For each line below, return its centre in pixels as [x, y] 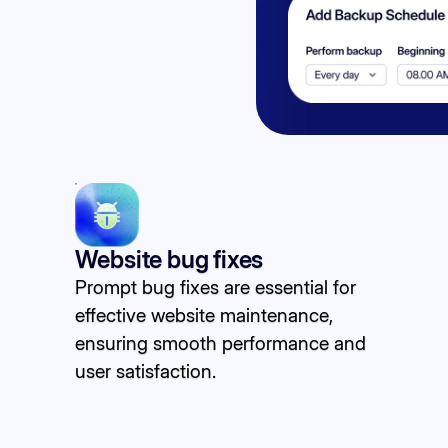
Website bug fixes [169, 259]
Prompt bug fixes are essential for [215, 286]
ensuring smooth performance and [220, 342]
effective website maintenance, [203, 314]
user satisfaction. [145, 370]
